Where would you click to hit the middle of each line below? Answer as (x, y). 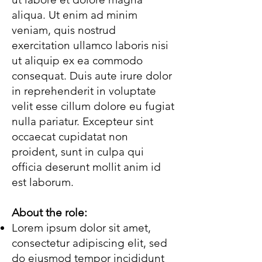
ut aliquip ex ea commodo (77, 61)
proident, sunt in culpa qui (78, 152)
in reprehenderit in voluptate (84, 91)
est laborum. (43, 182)
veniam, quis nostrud (64, 30)
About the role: (49, 213)
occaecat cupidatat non (70, 137)
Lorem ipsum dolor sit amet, (81, 228)
